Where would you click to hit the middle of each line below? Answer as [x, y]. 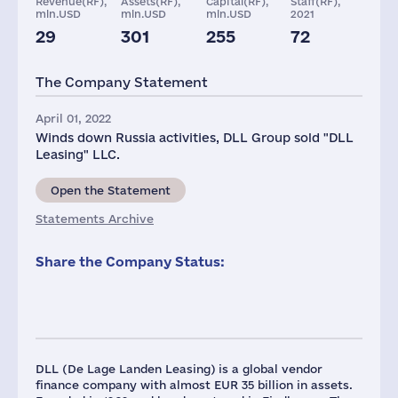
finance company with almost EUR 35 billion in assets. [194, 385]
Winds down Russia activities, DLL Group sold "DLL [195, 138]
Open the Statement [111, 190]
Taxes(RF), [76, 54]
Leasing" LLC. [78, 155]
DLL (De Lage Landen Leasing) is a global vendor [179, 369]
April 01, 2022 [73, 118]
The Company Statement [122, 82]
